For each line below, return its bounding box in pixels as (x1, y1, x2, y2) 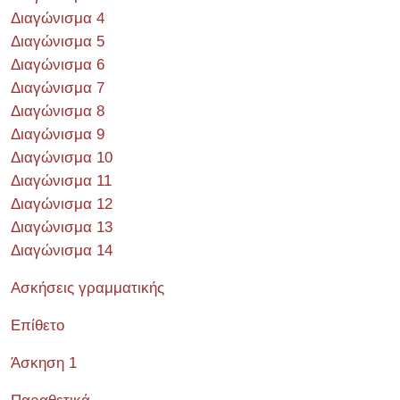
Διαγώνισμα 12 (11, 195, 112, 212)
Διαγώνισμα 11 (11, 171, 112, 189)
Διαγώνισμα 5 (11, 32, 104, 50)
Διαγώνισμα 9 (11, 125, 104, 143)
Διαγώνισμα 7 (11, 79, 104, 96)
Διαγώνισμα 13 (11, 218, 112, 236)
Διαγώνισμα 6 (11, 55, 104, 73)
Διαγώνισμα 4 (11, 9, 104, 27)
